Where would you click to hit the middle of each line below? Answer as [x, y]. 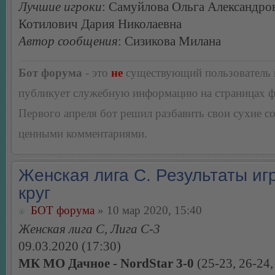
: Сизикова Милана [169, 41]
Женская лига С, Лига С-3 [89, 229]
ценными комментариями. [83, 134]
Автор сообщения [68, 41]
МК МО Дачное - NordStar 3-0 [106, 263]
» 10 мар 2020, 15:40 [148, 210]
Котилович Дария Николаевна [100, 24]
